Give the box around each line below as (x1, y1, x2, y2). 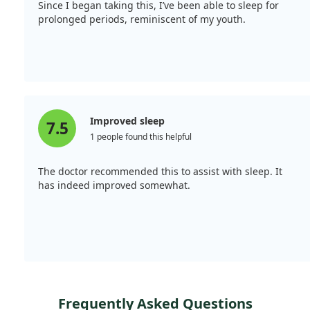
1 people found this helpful (90, 131, 192, 143)
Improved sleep (90, 114, 165, 128)
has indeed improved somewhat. (38, 179, 190, 192)
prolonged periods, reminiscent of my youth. (38, 12, 246, 26)
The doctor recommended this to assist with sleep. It (38, 165, 282, 179)
